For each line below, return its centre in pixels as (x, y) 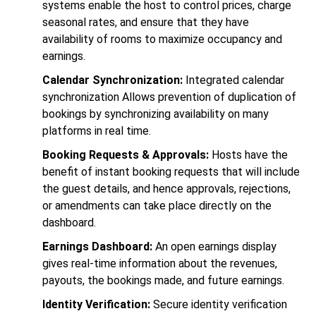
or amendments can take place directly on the (157, 206)
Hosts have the (250, 155)
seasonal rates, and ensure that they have (146, 23)
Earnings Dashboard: (99, 247)
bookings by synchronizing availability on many (156, 114)
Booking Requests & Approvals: (127, 155)
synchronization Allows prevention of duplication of (169, 97)
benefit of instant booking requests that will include (171, 172)
